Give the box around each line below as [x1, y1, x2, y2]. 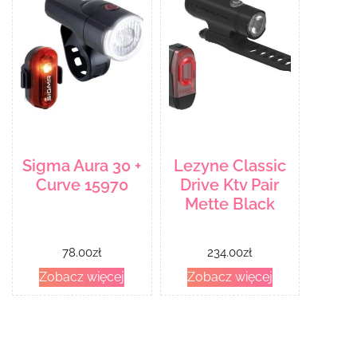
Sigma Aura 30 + [22, 156, 142, 176]
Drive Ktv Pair [180, 175, 280, 195]
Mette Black [184, 194, 275, 214]
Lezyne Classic [173, 156, 286, 176]
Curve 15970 [35, 175, 128, 195]
